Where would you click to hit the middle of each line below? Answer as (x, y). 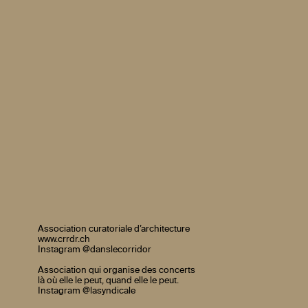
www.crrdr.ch (64, 239)
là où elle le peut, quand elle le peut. (108, 280)
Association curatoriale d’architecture (113, 229)
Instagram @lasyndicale (86, 291)
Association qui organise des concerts (116, 270)
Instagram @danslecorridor (94, 250)
